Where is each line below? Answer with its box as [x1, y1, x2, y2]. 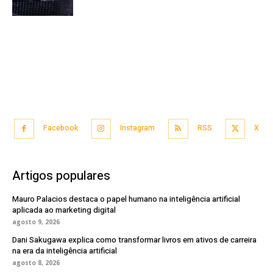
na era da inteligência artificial [12, 244, 117, 257]
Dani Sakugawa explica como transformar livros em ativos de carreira [12, 233, 257, 246]
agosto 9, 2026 [12, 217, 60, 226]
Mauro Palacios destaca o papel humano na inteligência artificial [12, 193, 240, 205]
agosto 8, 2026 [12, 258, 60, 267]
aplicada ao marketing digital [12, 204, 116, 216]
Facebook [43, 122, 78, 134]
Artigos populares [12, 166, 110, 185]
